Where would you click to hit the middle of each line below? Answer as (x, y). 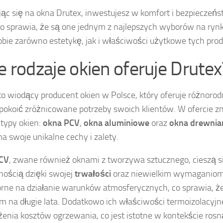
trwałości (93, 173)
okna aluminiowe (116, 123)
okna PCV (61, 123)
